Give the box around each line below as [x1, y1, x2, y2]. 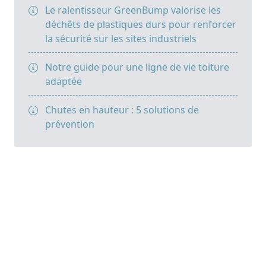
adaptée [45, 74, 82, 88]
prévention [45, 117, 94, 131]
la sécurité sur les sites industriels [45, 31, 197, 45]
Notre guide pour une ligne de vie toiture [45, 60, 229, 74]
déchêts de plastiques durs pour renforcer [45, 17, 236, 31]
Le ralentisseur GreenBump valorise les [45, 3, 221, 17]
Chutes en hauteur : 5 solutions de [45, 103, 199, 116]
